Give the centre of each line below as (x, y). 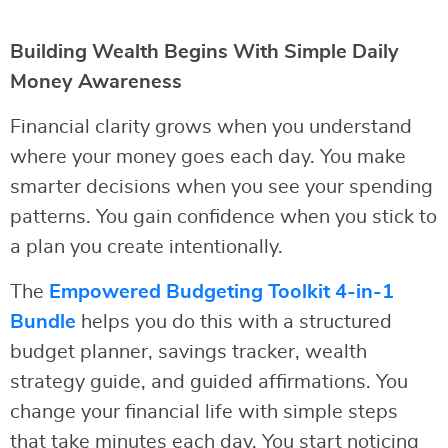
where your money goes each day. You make (208, 157)
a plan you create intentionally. (146, 247)
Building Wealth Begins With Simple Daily (204, 52)
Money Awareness (96, 82)
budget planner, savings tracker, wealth (188, 352)
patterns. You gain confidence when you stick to (223, 217)
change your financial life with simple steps (204, 412)
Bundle (43, 322)
